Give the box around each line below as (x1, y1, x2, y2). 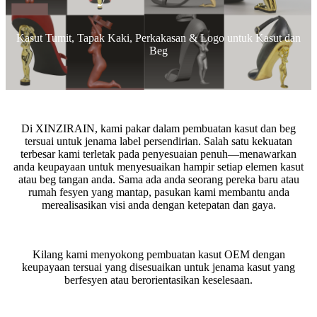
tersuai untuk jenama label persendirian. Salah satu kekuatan (25, 135, 292, 148)
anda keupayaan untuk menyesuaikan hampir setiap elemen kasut (13, 161, 304, 173)
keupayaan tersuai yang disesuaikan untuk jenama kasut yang (22, 261, 295, 274)
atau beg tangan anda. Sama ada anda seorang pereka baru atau (18, 173, 299, 186)
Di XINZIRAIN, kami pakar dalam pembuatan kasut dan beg (21, 122, 296, 135)
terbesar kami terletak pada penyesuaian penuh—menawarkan (21, 148, 296, 161)
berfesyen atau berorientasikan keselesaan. (64, 274, 253, 287)
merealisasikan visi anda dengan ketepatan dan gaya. (41, 199, 276, 212)
